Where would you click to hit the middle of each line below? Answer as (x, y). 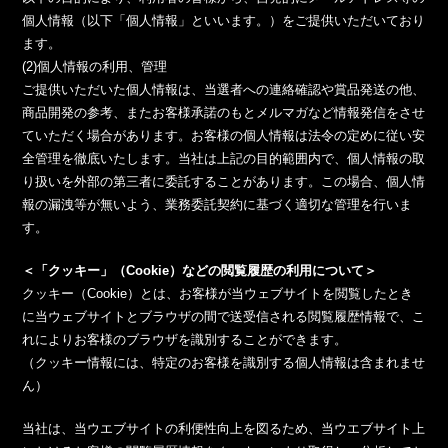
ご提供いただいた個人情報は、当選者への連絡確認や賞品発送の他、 (224, 90)
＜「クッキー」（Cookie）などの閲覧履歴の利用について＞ (200, 271)
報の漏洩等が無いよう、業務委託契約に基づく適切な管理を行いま (217, 205)
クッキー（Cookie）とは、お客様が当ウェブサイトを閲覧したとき (218, 294)
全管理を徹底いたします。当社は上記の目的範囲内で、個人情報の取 (224, 159)
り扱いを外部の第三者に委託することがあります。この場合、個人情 (224, 182)
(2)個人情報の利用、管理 (95, 67)
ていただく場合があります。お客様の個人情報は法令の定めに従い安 (224, 136)
